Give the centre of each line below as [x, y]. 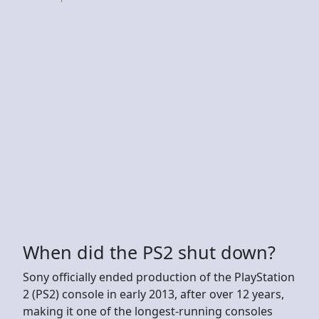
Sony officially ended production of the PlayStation [159, 277]
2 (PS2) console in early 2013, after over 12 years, [153, 294]
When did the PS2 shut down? [149, 252]
